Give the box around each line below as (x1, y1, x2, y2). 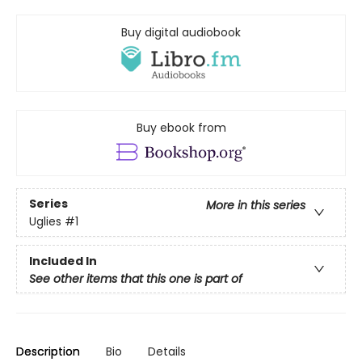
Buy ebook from (136, 120, 226, 137)
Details (148, 343, 186, 360)
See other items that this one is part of (29, 271, 242, 288)
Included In (29, 253, 97, 270)
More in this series (206, 196, 305, 213)
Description (16, 343, 80, 360)
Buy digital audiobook (121, 24, 241, 40)
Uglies (29, 213, 61, 229)
